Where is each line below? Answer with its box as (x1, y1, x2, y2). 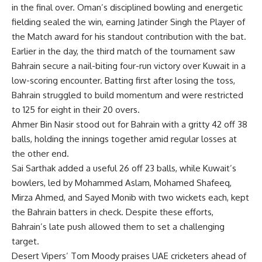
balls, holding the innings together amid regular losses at (12, 133, 237, 144)
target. (12, 235, 39, 247)
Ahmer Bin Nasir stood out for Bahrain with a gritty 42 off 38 (12, 118, 247, 130)
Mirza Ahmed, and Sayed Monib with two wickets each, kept (12, 191, 249, 203)
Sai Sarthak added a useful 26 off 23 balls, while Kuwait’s (12, 162, 236, 174)
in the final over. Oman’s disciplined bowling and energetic (12, 1, 243, 13)
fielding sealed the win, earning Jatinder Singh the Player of (12, 16, 245, 27)
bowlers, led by (12, 177, 75, 188)
